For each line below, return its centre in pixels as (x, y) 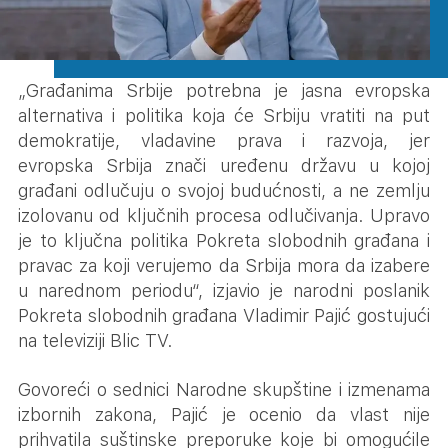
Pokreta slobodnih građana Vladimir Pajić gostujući (224, 316)
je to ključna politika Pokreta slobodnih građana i (224, 241)
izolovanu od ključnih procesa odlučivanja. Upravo (224, 216)
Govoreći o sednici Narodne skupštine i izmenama (224, 390)
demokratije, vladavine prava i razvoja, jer (224, 141)
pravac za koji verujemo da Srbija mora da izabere (224, 266)
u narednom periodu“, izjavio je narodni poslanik (224, 291)
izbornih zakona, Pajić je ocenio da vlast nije (224, 415)
